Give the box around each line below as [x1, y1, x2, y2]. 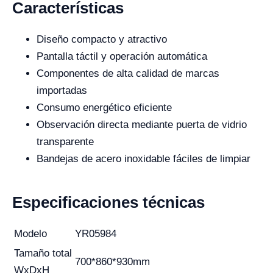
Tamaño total [14, 247, 72, 260]
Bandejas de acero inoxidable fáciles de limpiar [37, 153, 250, 165]
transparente [37, 136, 94, 148]
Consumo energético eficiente [37, 102, 172, 114]
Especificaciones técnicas [12, 193, 205, 212]
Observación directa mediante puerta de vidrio [37, 119, 247, 131]
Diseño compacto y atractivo [37, 34, 167, 46]
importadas [37, 85, 87, 97]
